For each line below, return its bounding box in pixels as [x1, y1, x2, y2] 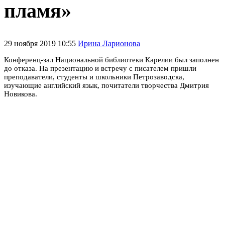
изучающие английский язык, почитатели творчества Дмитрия [4, 81, 209, 89]
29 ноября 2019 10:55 [4, 39, 78, 48]
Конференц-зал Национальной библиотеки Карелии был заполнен [4, 55, 219, 64]
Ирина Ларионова [78, 39, 140, 48]
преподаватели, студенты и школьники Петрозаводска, [4, 72, 184, 81]
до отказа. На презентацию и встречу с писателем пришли [4, 64, 196, 72]
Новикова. [4, 89, 37, 98]
